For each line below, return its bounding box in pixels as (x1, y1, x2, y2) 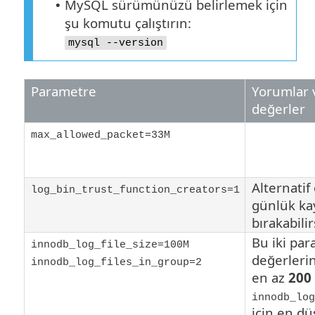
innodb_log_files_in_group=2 (31, 257, 202, 269)
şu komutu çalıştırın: (65, 14, 191, 32)
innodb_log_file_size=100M (31, 239, 189, 251)
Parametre (31, 82, 96, 101)
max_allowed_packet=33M (31, 129, 170, 141)
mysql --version (68, 37, 163, 49)
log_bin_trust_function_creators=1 (31, 184, 240, 196)
